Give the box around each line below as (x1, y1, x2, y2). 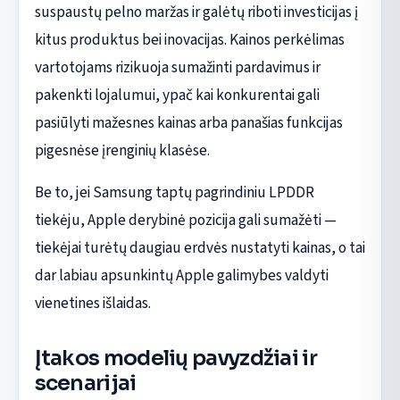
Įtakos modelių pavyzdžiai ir (34, 345, 317, 372)
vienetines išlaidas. (34, 292, 151, 315)
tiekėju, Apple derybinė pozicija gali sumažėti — (34, 209, 337, 232)
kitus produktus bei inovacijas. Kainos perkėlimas (34, 29, 345, 52)
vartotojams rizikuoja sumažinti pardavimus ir (34, 56, 321, 79)
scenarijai (34, 370, 137, 397)
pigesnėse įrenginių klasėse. (34, 139, 210, 162)
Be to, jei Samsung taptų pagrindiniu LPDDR (34, 181, 314, 204)
